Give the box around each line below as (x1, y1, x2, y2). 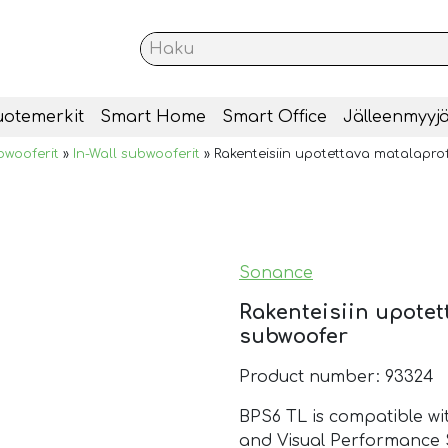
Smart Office (221, 108, 327, 127)
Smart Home (99, 108, 206, 127)
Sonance (239, 264, 313, 283)
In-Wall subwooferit (73, 147, 200, 162)
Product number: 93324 (239, 368, 434, 387)
